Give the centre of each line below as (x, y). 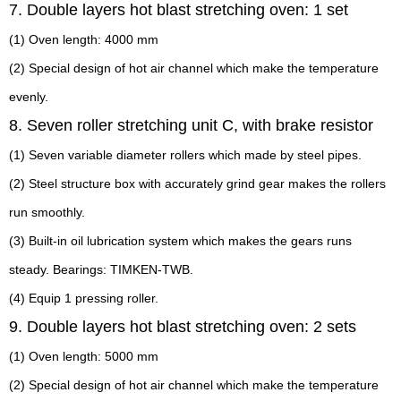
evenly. (29, 97)
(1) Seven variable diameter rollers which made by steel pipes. (185, 155)
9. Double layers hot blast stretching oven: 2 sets (183, 327)
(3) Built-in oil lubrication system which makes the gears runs (180, 241)
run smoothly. (47, 212)
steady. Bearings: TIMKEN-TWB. (101, 269)
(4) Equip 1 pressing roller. (84, 298)
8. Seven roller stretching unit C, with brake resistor (191, 125)
